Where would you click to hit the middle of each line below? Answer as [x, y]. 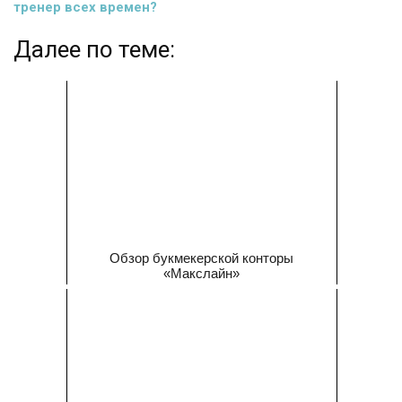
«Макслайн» [201, 273]
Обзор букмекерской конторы [201, 258]
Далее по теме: [94, 49]
